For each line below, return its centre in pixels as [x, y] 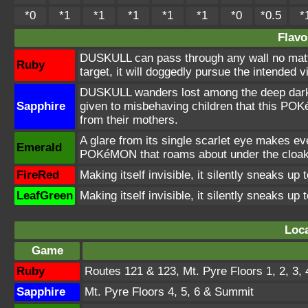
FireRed [38, 175]
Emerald [39, 147]
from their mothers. [129, 120]
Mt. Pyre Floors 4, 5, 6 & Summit [169, 292]
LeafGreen [45, 196]
